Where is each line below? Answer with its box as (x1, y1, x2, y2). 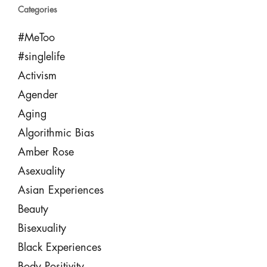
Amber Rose (17, 147, 74, 157)
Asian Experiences (17, 185, 104, 195)
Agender (17, 89, 58, 100)
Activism (17, 70, 57, 81)
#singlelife (17, 51, 65, 62)
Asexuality (17, 166, 65, 176)
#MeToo (17, 32, 55, 43)
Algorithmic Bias (17, 128, 94, 138)
